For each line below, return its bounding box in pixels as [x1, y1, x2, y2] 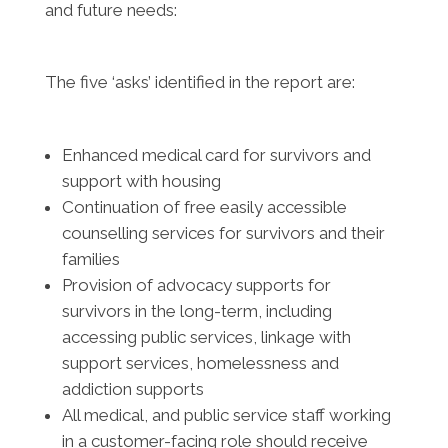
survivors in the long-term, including [61, 301, 332, 321]
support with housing [61, 171, 221, 191]
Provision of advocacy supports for [61, 275, 331, 295]
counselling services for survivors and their [61, 223, 385, 243]
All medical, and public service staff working [61, 405, 391, 425]
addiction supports [61, 379, 204, 399]
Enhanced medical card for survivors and [61, 145, 371, 165]
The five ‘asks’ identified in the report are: [44, 72, 355, 92]
